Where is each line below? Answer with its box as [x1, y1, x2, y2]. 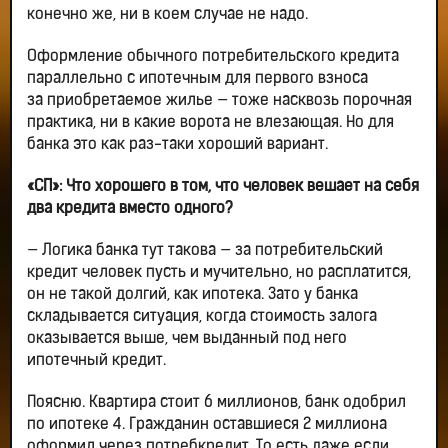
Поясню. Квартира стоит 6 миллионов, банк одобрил [27, 395, 406, 412]
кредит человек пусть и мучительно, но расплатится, [27, 265, 411, 282]
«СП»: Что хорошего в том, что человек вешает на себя [27, 179, 419, 196]
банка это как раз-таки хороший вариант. [27, 137, 328, 154]
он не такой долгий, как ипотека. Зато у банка [27, 287, 358, 304]
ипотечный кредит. [27, 353, 166, 370]
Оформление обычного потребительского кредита [27, 49, 399, 66]
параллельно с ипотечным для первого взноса [27, 71, 368, 88]
